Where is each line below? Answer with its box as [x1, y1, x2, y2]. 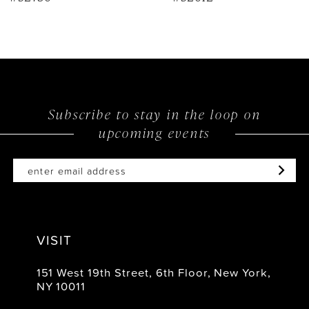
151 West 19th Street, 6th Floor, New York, [36, 264, 272, 281]
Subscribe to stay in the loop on [48, 104, 261, 123]
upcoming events [98, 123, 211, 142]
